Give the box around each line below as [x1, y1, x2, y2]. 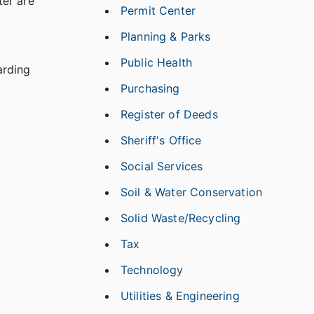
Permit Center [121, 4, 196, 18]
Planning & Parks [121, 29, 211, 43]
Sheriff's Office [121, 133, 202, 147]
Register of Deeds [121, 107, 218, 121]
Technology [121, 263, 184, 277]
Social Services [121, 159, 203, 173]
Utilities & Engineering [121, 289, 240, 303]
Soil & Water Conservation [121, 185, 262, 199]
